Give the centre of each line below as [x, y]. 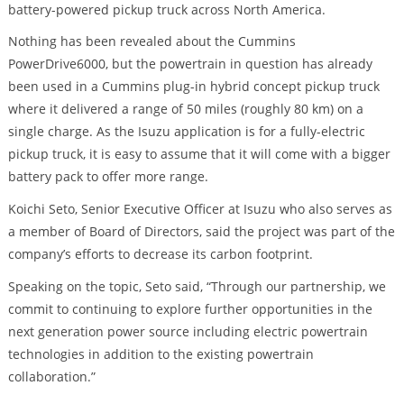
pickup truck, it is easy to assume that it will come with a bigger [199, 154]
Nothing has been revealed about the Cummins [151, 41]
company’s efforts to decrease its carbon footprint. [160, 254]
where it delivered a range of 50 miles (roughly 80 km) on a [185, 109]
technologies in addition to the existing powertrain [161, 354]
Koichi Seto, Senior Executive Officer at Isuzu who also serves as [200, 209]
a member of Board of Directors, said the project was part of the [201, 232]
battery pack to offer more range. [108, 177]
